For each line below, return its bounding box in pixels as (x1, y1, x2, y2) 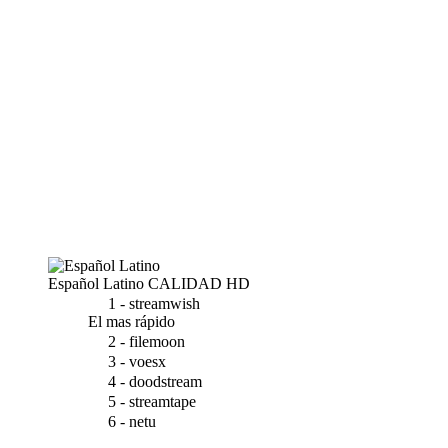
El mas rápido (88, 313, 175, 330)
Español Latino (48, 275, 144, 292)
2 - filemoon (108, 333, 185, 350)
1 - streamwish (108, 295, 200, 312)
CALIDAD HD (144, 275, 250, 292)
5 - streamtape (108, 393, 196, 410)
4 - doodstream (108, 373, 202, 390)
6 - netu (108, 413, 156, 430)
